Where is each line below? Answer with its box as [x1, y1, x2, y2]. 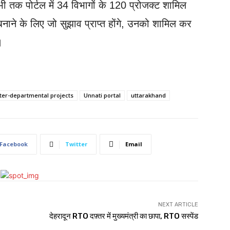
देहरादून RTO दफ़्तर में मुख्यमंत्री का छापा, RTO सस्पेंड [49, 212, 198, 221]
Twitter [65, 140, 87, 148]
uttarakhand [131, 91, 166, 99]
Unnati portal [84, 91, 121, 99]
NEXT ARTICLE [158, 201, 198, 208]
